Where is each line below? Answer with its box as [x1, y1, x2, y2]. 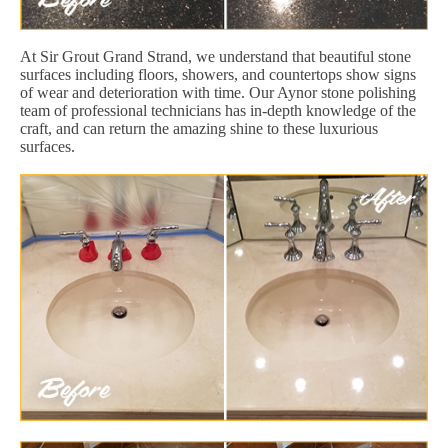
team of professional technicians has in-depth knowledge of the [20, 101, 416, 119]
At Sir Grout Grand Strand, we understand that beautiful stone [20, 47, 411, 65]
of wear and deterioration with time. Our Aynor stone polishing [20, 83, 416, 101]
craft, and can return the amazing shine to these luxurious [20, 119, 378, 137]
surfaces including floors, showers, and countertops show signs [20, 65, 416, 83]
